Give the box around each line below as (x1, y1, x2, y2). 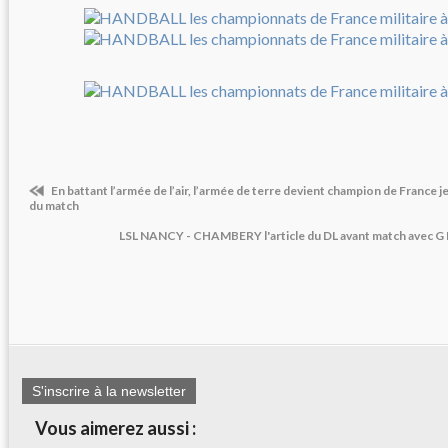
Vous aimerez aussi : (35, 417, 196, 440)
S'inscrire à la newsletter (32, 383, 186, 400)
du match (29, 197, 79, 213)
